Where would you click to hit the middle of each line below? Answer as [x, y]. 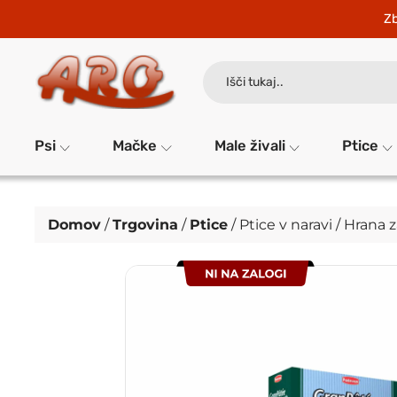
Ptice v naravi [286, 225]
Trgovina [146, 225]
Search [220, 65]
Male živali [249, 146]
